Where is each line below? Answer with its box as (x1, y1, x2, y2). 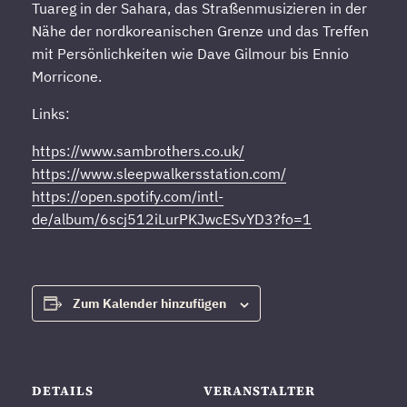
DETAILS (31, 382, 94, 401)
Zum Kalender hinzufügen (72, 295, 226, 313)
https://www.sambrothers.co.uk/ (31, 142, 244, 161)
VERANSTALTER (203, 382, 315, 401)
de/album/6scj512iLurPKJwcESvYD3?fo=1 (31, 210, 312, 229)
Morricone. (31, 67, 102, 86)
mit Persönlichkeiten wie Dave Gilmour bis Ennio (31, 45, 349, 64)
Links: (31, 104, 70, 124)
